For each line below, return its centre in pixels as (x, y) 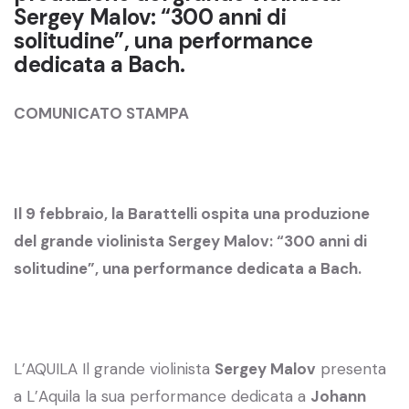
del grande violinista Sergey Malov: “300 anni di (190, 241)
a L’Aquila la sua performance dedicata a (162, 396)
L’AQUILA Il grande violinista (114, 368)
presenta (351, 368)
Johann (338, 396)
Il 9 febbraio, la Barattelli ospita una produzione (192, 213)
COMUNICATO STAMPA (101, 113)
